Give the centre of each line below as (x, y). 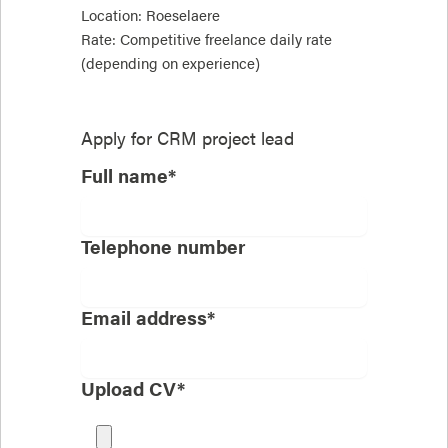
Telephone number (163, 246)
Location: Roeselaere (150, 14)
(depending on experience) (170, 62)
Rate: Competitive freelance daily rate (206, 38)
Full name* (128, 175)
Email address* (148, 317)
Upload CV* (133, 388)
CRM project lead (223, 137)
